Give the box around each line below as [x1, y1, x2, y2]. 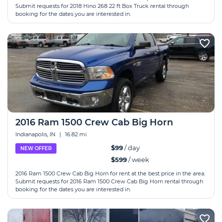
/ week [127, 156, 149, 164]
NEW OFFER [20, 145, 52, 152]
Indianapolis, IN [15, 131, 57, 138]
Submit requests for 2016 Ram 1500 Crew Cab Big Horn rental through [15, 178, 203, 185]
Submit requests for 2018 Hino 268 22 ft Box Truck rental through [15, 2, 189, 9]
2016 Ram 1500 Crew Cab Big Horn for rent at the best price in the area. [15, 170, 205, 177]
